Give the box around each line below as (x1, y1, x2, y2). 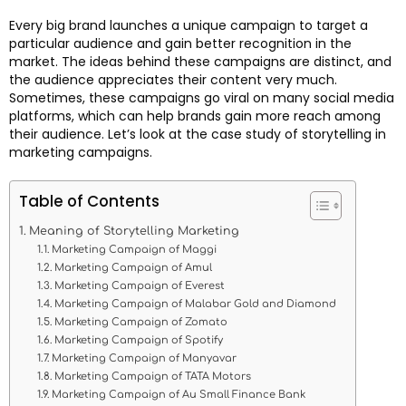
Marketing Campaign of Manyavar (52, 353, 237, 365)
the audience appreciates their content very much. (9, 71, 337, 90)
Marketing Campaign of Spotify (54, 334, 224, 347)
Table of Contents (19, 190, 159, 213)
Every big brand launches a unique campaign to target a (9, 16, 368, 35)
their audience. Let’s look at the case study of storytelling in (9, 125, 386, 144)
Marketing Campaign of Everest (54, 280, 226, 293)
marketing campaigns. (9, 143, 152, 162)
